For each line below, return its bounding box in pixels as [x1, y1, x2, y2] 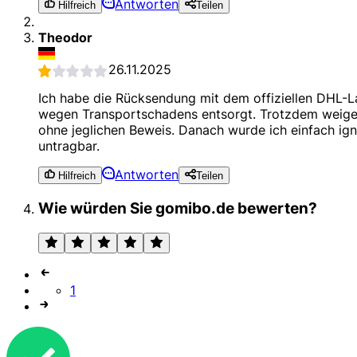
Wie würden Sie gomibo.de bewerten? [38, 198, 317, 218]
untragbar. [38, 137, 100, 154]
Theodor [38, 29, 92, 45]
